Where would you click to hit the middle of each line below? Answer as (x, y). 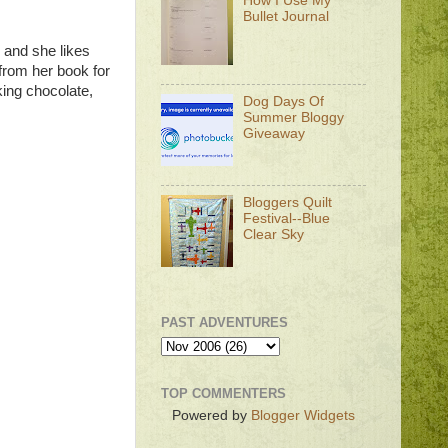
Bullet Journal (286, 17)
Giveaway (274, 134)
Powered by (211, 416)
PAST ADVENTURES (224, 323)
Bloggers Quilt (288, 202)
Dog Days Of (284, 102)
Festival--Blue (287, 218)
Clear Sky (274, 234)
